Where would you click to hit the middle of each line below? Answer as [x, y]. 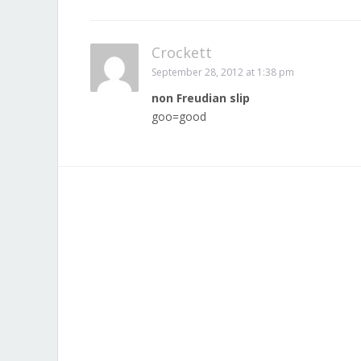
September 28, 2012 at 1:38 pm [223, 72]
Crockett [182, 52]
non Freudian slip [201, 98]
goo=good [179, 116]
